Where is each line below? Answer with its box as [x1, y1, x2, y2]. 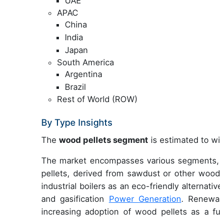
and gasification [41, 194, 109, 204]
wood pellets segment [59, 135, 148, 145]
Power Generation [109, 194, 181, 204]
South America [57, 57, 114, 68]
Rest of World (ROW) [57, 94, 137, 105]
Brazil [65, 82, 86, 92]
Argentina [65, 69, 102, 80]
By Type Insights [41, 117, 112, 128]
